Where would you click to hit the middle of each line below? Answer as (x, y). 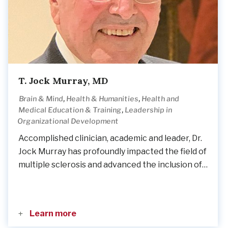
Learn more (52, 213)
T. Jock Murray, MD (63, 81)
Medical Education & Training (70, 110)
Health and (161, 98)
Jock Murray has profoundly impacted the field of (112, 151)
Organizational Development (68, 121)
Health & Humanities (103, 98)
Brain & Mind (41, 98)
